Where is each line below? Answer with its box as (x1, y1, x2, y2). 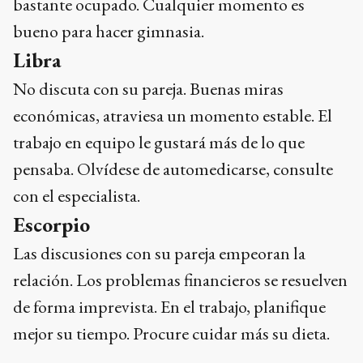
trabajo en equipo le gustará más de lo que (13, 130, 305, 155)
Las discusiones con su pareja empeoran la (13, 241, 305, 266)
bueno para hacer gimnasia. (13, 19, 204, 44)
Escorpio (13, 211, 90, 239)
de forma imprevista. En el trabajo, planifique (13, 295, 326, 319)
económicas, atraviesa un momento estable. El (13, 104, 332, 128)
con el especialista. (13, 184, 140, 208)
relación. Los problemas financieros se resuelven (13, 268, 348, 293)
